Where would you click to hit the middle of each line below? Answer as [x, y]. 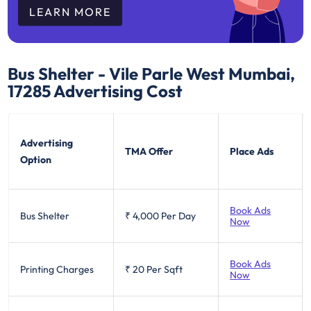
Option [36, 160]
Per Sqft [165, 270]
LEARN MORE [70, 11]
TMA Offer [149, 152]
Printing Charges [57, 270]
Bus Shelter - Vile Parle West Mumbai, [152, 74]
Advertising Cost [117, 91]
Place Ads [252, 152]
